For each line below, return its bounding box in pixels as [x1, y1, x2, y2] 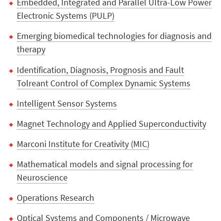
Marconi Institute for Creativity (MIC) [17, 138, 150, 149]
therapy [17, 43, 46, 55]
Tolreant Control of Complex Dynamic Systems [17, 77, 191, 89]
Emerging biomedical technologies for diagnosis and [17, 30, 212, 42]
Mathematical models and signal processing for [17, 158, 193, 170]
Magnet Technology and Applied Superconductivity [17, 117, 207, 129]
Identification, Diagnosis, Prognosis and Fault [17, 64, 184, 75]
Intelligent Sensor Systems [17, 97, 117, 109]
